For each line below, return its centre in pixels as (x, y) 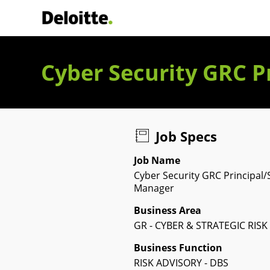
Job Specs (187, 136)
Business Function (178, 248)
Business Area (168, 210)
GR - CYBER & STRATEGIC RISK (201, 225)
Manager (154, 188)
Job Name (157, 160)
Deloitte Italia (108, 23)
